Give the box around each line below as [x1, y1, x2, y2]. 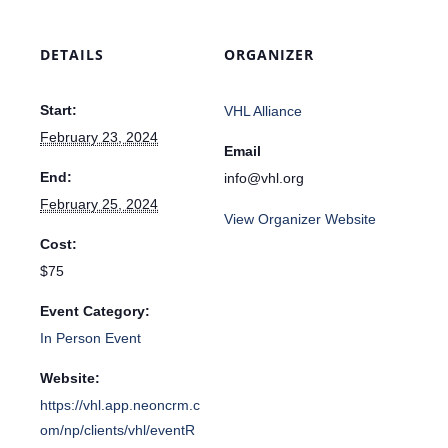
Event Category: [40, 303, 150, 320]
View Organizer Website [224, 211, 376, 228]
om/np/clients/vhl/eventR [40, 422, 195, 439]
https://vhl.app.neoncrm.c [40, 397, 200, 414]
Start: [40, 102, 77, 119]
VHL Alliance [224, 103, 302, 120]
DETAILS [40, 45, 104, 65]
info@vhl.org [224, 170, 304, 187]
